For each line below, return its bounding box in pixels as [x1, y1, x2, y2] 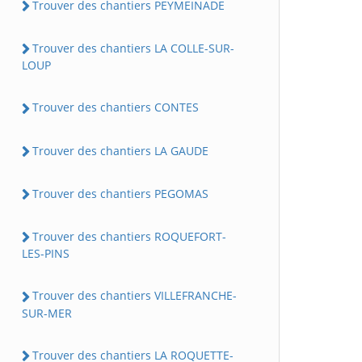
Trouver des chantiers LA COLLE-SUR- [32, 40, 234, 57]
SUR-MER [22, 305, 72, 321]
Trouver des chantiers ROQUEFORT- [32, 229, 226, 245]
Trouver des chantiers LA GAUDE [32, 142, 208, 158]
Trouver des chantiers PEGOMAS [32, 185, 208, 201]
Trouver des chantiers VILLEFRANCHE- [32, 288, 237, 304]
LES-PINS [22, 246, 69, 262]
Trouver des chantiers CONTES [32, 99, 199, 116]
